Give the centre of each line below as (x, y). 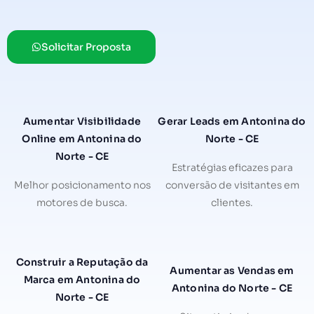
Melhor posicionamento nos (82, 185)
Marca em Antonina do (82, 279)
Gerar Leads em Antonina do (232, 121)
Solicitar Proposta (86, 47)
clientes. (232, 202)
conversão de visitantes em (232, 185)
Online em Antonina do (82, 138)
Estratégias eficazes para (232, 167)
